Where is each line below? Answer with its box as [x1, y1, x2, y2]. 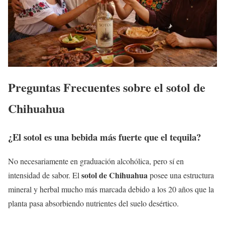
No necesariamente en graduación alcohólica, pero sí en [8, 156, 184, 167]
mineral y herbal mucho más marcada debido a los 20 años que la [8, 184, 214, 195]
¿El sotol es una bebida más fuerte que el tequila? [8, 130, 201, 144]
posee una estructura [148, 170, 214, 181]
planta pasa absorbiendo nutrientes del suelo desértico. [8, 198, 179, 209]
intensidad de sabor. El [8, 170, 81, 181]
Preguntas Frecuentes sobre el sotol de [8, 78, 205, 96]
